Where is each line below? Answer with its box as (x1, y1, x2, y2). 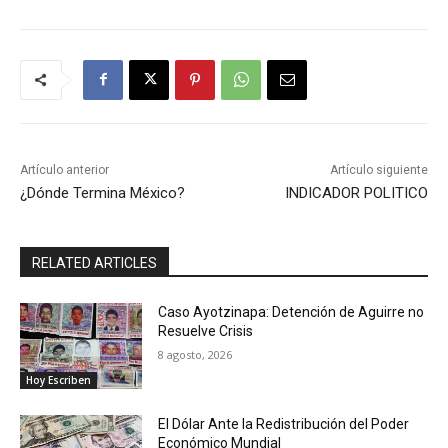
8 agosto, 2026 (158, 346, 233, 362)
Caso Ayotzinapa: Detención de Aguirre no (158, 303, 425, 320)
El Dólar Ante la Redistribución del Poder (158, 415, 410, 432)
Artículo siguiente (329, 162, 428, 177)
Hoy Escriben (26, 372, 91, 387)
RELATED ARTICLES (32, 254, 157, 271)
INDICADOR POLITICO (284, 183, 428, 202)
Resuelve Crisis (158, 322, 254, 339)
